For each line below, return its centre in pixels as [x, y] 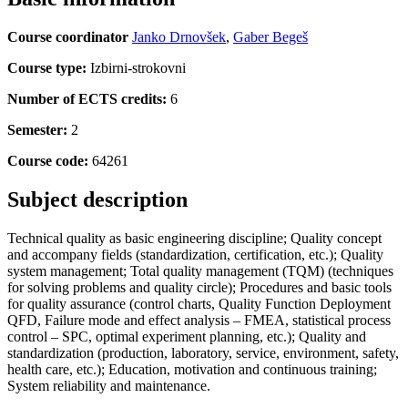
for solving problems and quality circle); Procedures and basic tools [199, 287]
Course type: [47, 67]
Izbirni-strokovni [136, 67]
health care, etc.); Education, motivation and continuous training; [192, 369]
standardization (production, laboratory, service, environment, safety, [203, 352]
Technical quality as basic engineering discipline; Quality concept [194, 238]
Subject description [97, 199]
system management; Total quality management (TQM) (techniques [200, 270]
